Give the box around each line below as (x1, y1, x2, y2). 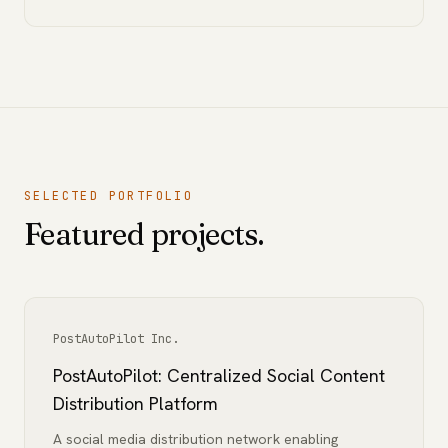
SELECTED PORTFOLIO (24, 188, 194, 204)
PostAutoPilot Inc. (53, 331, 179, 347)
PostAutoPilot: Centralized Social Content (53, 364, 385, 387)
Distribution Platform (53, 392, 218, 415)
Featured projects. (24, 216, 264, 253)
